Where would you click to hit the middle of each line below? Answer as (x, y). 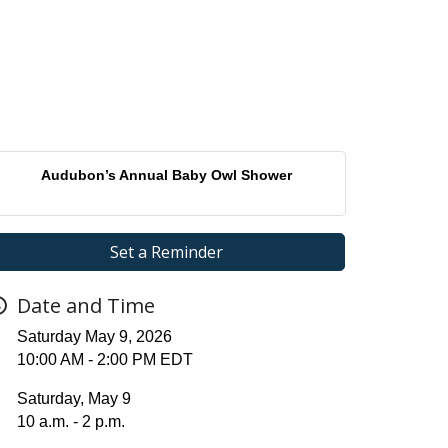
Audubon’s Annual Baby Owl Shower (166, 175)
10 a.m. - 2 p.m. (71, 422)
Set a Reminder (166, 252)
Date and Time (86, 306)
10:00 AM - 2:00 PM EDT (105, 360)
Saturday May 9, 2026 (94, 337)
